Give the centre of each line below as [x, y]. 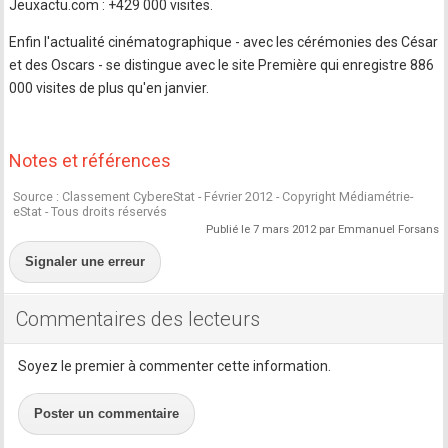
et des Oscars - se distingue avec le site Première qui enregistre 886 [222, 65]
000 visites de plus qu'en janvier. [109, 88]
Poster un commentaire [107, 414]
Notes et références [90, 161]
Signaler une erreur [85, 262]
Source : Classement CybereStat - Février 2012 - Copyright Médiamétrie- [213, 197]
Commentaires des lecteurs [138, 319]
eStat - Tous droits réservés [90, 212]
